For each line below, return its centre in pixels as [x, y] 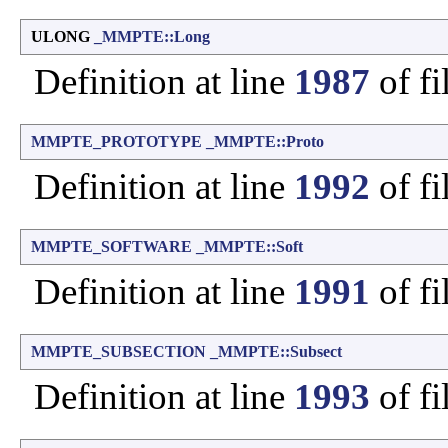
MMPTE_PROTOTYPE [116, 141]
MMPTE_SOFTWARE [111, 246]
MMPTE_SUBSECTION [118, 351]
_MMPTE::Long [152, 36]
